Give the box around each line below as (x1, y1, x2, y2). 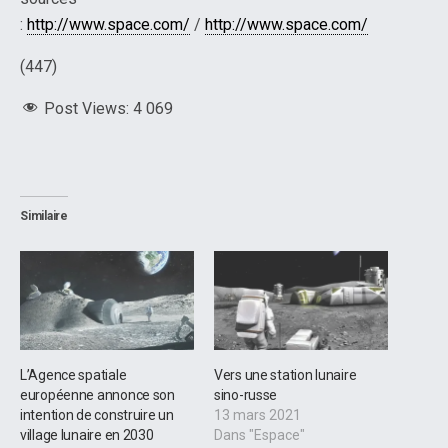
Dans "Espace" (214, 427, 305, 444)
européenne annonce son (20, 387, 175, 404)
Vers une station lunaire (214, 367, 357, 384)
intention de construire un (20, 407, 174, 424)
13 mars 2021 (214, 407, 301, 424)
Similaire (20, 208, 68, 223)
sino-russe (214, 387, 278, 404)
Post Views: (44, 98, 129, 118)
